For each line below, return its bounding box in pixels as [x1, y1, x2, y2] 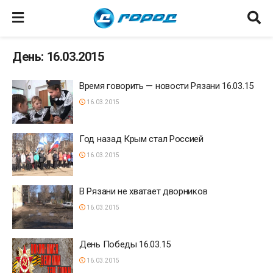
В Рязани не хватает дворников [79, 186, 208, 197]
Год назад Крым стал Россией [79, 133, 204, 144]
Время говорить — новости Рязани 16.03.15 [79, 80, 253, 91]
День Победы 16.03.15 [79, 238, 171, 250]
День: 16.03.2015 [12, 49, 104, 64]
